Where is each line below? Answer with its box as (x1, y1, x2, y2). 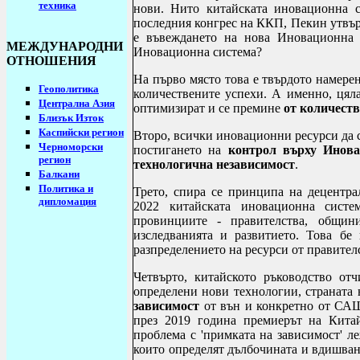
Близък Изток (39, 112, 104, 124)
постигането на (133, 143, 228, 157)
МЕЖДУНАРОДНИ (6, 39, 123, 53)
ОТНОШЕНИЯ (6, 54, 96, 67)
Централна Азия (39, 97, 115, 109)
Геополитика (39, 83, 99, 95)
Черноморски (39, 141, 103, 153)
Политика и (39, 182, 93, 194)
